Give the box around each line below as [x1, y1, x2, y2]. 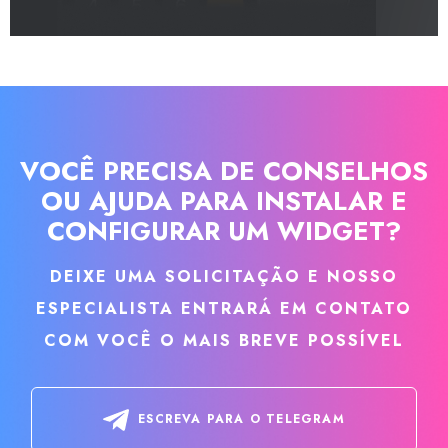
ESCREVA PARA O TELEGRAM [138, 409, 345, 428]
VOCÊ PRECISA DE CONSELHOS [20, 151, 428, 190]
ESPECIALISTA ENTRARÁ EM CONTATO [36, 296, 412, 320]
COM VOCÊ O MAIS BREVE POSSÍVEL [44, 328, 404, 352]
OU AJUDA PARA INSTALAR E [41, 181, 407, 220]
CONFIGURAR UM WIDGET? [47, 211, 401, 250]
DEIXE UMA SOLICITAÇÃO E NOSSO [50, 264, 398, 288]
